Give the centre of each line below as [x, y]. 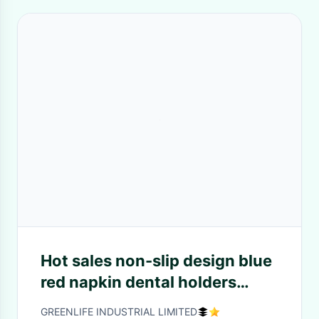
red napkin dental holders [138, 282]
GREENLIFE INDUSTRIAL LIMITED [119, 312]
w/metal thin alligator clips [143, 303]
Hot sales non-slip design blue [156, 261]
